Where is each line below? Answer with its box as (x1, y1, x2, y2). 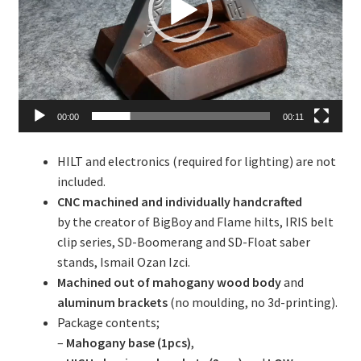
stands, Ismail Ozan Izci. (56, 254, 190, 271)
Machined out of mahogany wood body (56, 274, 281, 291)
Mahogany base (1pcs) (65, 334, 191, 351)
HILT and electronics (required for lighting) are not (56, 153, 336, 170)
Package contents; (56, 314, 160, 331)
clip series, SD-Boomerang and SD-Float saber (56, 234, 310, 251)
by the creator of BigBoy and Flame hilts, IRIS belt (56, 214, 334, 230)
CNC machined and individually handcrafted (56, 193, 302, 210)
